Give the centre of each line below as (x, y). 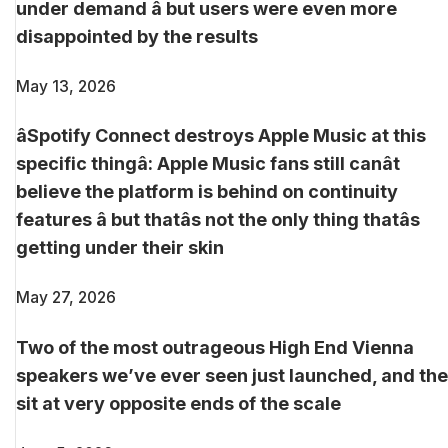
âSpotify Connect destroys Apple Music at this (221, 136)
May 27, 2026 (66, 298)
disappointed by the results (137, 36)
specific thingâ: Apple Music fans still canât (208, 164)
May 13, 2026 (66, 86)
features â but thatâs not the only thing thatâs (218, 220)
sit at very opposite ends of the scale (178, 404)
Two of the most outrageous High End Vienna (215, 348)
